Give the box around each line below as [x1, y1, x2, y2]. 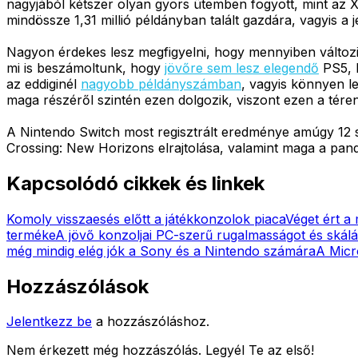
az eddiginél [6, 75, 81, 92]
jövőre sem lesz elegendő [165, 59, 319, 76]
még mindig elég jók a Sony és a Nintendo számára [6, 242, 316, 259]
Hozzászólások [6, 274, 149, 298]
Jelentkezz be [6, 313, 92, 330]
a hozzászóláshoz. [96, 313, 209, 330]
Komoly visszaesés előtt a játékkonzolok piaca [6, 210, 285, 227]
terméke [6, 226, 55, 243]
